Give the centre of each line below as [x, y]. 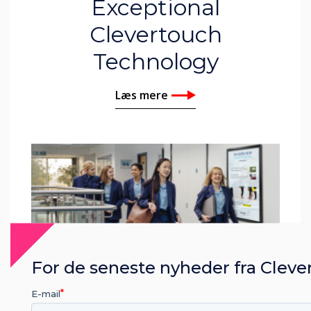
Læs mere [142, 95]
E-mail [46, 294]
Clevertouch [155, 35]
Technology [155, 62]
